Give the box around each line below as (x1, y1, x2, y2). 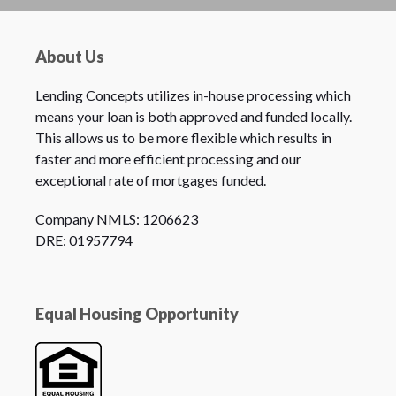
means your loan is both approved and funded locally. (34, 108, 352, 126)
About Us (34, 47, 104, 67)
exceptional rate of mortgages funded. (34, 171, 266, 189)
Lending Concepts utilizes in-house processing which (34, 87, 351, 104)
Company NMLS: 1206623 (34, 210, 198, 228)
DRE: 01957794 (34, 232, 133, 249)
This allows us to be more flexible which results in (34, 129, 331, 147)
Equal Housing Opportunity (34, 304, 239, 324)
